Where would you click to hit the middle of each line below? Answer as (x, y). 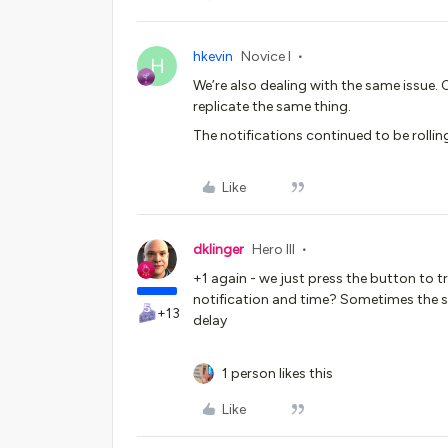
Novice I (266, 56)
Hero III (273, 249)
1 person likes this (277, 373)
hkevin (213, 56)
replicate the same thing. (273, 106)
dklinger (218, 249)
